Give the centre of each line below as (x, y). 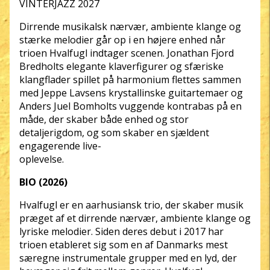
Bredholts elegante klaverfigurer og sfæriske (121, 66)
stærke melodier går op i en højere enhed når (122, 40)
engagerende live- (60, 146)
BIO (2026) (43, 182)
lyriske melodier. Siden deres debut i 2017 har (121, 231)
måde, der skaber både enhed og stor (104, 119)
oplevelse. (42, 159)
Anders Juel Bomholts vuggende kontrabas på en (130, 106)
